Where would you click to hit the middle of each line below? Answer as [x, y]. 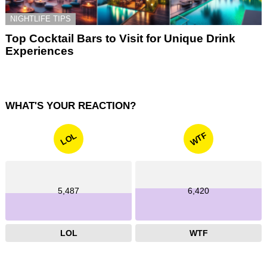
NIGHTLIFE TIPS [41, 18]
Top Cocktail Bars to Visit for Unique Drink [120, 38]
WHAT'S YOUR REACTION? [71, 105]
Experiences [40, 51]
